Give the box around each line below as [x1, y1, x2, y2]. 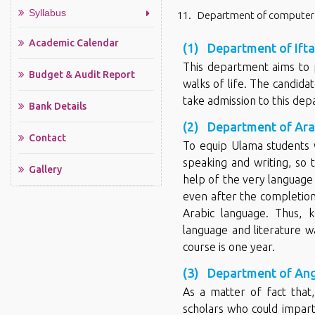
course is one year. [183, 240, 275, 254]
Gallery [29, 164, 62, 176]
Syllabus [29, 7, 66, 19]
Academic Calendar [29, 37, 119, 49]
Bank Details [29, 101, 86, 112]
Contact [29, 132, 66, 144]
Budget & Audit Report [29, 69, 135, 81]
